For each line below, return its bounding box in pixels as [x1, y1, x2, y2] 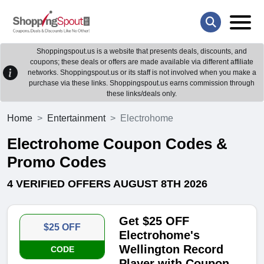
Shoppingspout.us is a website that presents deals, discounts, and [37, 47, 247, 56]
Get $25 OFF [119, 214, 190, 228]
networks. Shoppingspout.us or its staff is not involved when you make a [27, 68, 256, 77]
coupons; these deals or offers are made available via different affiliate [30, 58, 253, 67]
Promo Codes [7, 153, 106, 171]
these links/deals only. [107, 90, 177, 98]
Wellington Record [119, 243, 224, 256]
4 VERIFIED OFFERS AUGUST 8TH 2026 [7, 178, 207, 190]
